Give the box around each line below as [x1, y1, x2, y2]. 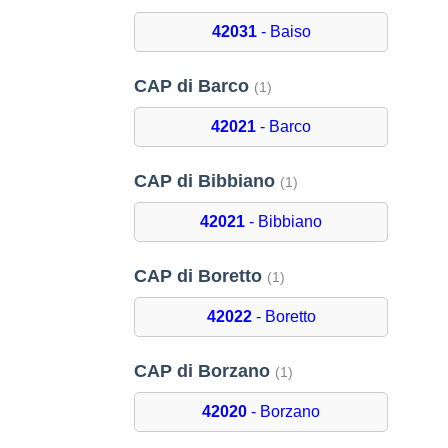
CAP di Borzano [134, 361, 276, 382]
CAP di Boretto [134, 266, 268, 287]
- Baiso [256, 23, 311, 41]
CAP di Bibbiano [134, 171, 281, 192]
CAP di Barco [134, 76, 255, 97]
